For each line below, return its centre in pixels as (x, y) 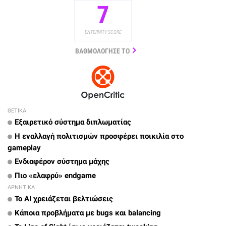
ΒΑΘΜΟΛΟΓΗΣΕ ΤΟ (102, 51)
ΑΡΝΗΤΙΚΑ (21, 188)
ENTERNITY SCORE (103, 32)
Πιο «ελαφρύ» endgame (55, 176)
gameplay (24, 148)
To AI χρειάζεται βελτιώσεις (64, 199)
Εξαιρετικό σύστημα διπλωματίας (73, 122)
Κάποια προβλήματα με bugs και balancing (88, 213)
